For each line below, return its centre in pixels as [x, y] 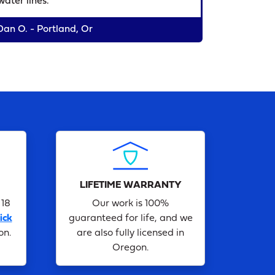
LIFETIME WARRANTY [130, 185]
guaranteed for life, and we [130, 218]
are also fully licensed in [130, 233]
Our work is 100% [130, 203]
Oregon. [130, 248]
